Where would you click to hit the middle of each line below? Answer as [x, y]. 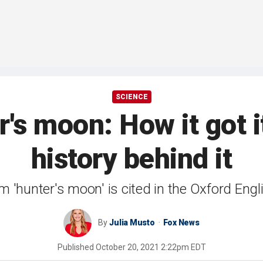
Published [76, 247]
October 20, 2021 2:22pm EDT [151, 247]
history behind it [131, 159]
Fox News [181, 223]
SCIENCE [131, 97]
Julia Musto [132, 223]
